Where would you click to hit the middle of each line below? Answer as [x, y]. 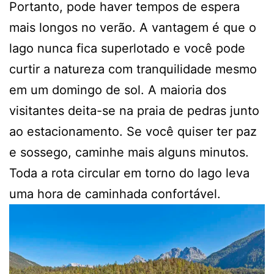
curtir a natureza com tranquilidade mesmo [133, 69]
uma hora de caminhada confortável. [115, 194]
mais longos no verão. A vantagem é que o [133, 27]
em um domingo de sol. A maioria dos [118, 90]
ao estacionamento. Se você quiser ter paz [133, 131]
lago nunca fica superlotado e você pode [127, 48]
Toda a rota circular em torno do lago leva [129, 173]
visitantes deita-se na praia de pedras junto [134, 110]
